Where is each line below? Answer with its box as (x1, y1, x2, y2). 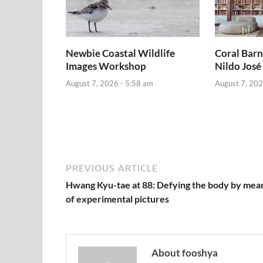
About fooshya (151, 246, 218, 259)
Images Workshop (66, 60, 146, 73)
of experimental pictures (66, 193, 169, 204)
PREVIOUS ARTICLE (66, 162, 158, 173)
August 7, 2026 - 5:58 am (66, 78, 153, 88)
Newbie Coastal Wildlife (66, 47, 175, 60)
